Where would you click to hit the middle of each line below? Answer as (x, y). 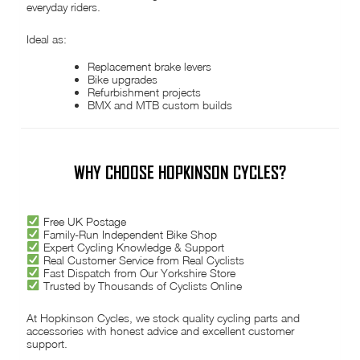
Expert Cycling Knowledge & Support (132, 247)
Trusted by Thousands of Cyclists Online (141, 286)
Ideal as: (47, 39)
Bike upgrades (123, 79)
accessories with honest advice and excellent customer (161, 331)
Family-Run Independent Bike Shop (128, 234)
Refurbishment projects (145, 92)
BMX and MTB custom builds (160, 104)
